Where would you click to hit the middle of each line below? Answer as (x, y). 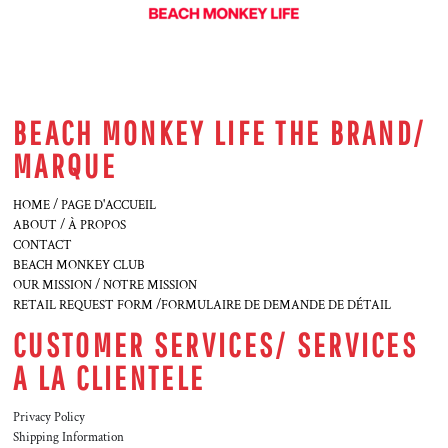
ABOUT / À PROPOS (69, 225)
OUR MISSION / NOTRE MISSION (105, 285)
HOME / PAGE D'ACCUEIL (84, 205)
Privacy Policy (49, 417)
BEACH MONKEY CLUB (79, 265)
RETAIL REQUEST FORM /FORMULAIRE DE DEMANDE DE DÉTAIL (202, 305)
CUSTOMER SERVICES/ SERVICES (216, 345)
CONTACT (42, 245)
